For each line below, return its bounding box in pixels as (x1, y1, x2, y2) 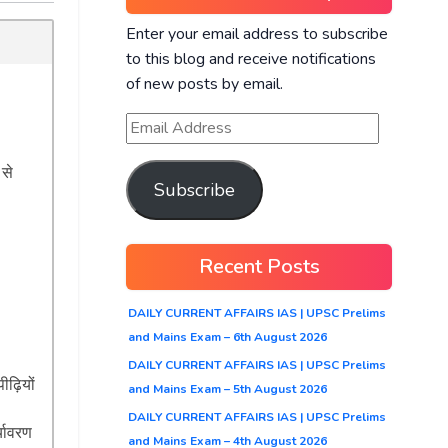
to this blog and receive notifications (126, 47, 376, 70)
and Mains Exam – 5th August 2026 (128, 380, 327, 397)
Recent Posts (198, 252, 320, 280)
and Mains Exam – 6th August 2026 (128, 328, 327, 345)
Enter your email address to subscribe (126, 22, 388, 45)
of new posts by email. (126, 72, 283, 95)
